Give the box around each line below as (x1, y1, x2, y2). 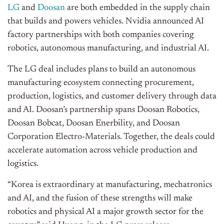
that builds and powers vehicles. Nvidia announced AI (7, 17, 204, 26)
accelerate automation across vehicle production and (7, 146, 197, 155)
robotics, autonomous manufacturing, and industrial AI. (7, 44, 209, 53)
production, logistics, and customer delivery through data (7, 92, 216, 101)
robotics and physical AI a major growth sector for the (7, 207, 203, 217)
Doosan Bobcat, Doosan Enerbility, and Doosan (7, 119, 180, 128)
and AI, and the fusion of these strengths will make (7, 194, 192, 203)
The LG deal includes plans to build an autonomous (7, 65, 195, 74)
